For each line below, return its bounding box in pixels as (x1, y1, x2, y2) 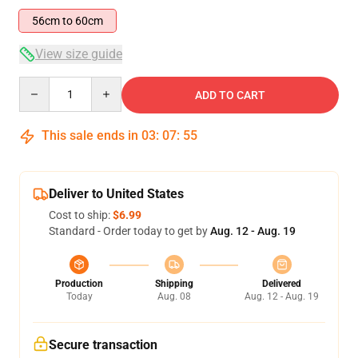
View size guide (35, 46, 122, 62)
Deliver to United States (49, 186, 184, 201)
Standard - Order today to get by (49, 225, 210, 237)
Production (55, 278, 103, 289)
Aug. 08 (157, 291, 191, 302)
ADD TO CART (195, 89, 265, 101)
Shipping (154, 278, 193, 289)
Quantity (18, 78, 62, 90)
